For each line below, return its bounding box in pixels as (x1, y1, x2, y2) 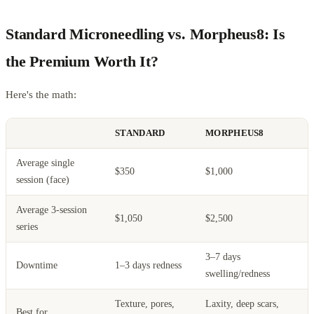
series (16, 221, 38, 232)
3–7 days (205, 251, 240, 262)
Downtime (16, 259, 57, 271)
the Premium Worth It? (6, 52, 158, 70)
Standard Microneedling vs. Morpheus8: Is (6, 25, 285, 43)
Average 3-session (16, 204, 87, 215)
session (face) (16, 174, 69, 185)
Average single (16, 157, 74, 168)
